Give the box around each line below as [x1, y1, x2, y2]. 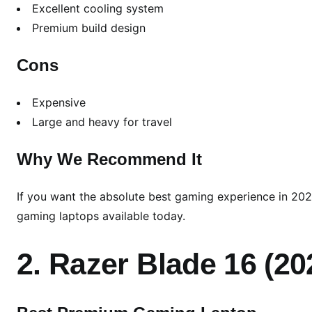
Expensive [32, 95, 86, 110]
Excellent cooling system [32, 1, 164, 16]
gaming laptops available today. [17, 209, 185, 224]
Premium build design [32, 21, 146, 36]
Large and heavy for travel [32, 115, 172, 130]
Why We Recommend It [17, 150, 202, 169]
